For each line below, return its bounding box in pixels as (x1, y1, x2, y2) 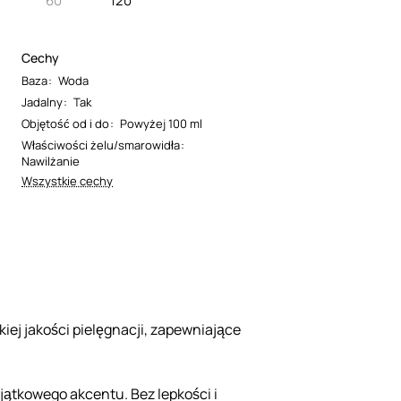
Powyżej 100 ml (120, 115, 202, 132)
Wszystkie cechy (21, 173, 113, 189)
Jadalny (21, 94, 63, 110)
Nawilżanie (21, 153, 80, 169)
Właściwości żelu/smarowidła (21, 137, 180, 153)
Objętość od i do (21, 115, 109, 132)
